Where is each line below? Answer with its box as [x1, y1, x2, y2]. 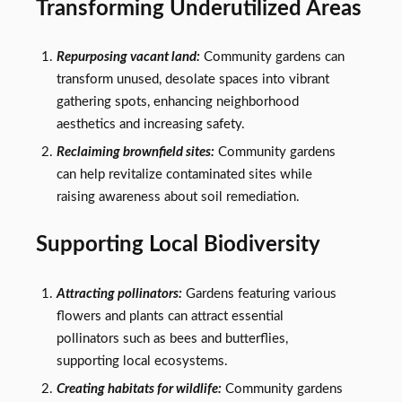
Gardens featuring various [181, 286, 336, 301]
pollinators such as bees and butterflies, [56, 331, 288, 345]
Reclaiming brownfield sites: [56, 145, 214, 160]
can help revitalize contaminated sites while [56, 168, 312, 182]
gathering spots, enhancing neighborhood [56, 95, 299, 109]
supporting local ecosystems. [56, 354, 228, 368]
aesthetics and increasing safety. [56, 118, 245, 132]
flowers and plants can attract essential [56, 309, 284, 323]
